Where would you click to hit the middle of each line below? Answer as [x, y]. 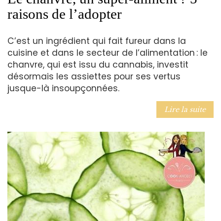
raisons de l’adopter [65, 14]
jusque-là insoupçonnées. [63, 89]
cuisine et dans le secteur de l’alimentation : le [108, 53]
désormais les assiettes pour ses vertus [94, 77]
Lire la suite [185, 110]
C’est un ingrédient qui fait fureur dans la [97, 41]
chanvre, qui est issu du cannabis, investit [98, 65]
